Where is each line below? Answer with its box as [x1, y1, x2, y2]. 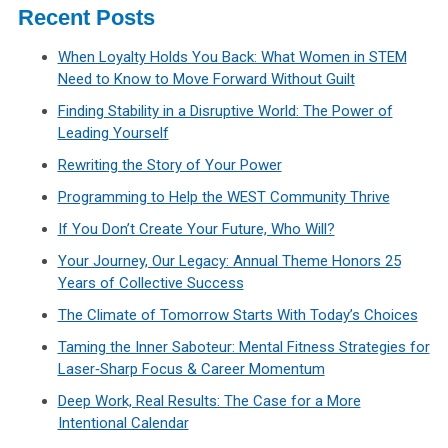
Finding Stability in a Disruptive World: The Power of [57, 102, 393, 121]
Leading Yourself [57, 124, 169, 143]
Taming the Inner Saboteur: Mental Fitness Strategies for [57, 338, 430, 357]
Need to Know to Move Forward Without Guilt [57, 70, 355, 89]
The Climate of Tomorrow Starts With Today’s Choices [57, 306, 418, 325]
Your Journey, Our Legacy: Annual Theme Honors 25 [57, 252, 401, 271]
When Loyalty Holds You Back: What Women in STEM [57, 48, 407, 67]
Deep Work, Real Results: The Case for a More [57, 392, 361, 411]
